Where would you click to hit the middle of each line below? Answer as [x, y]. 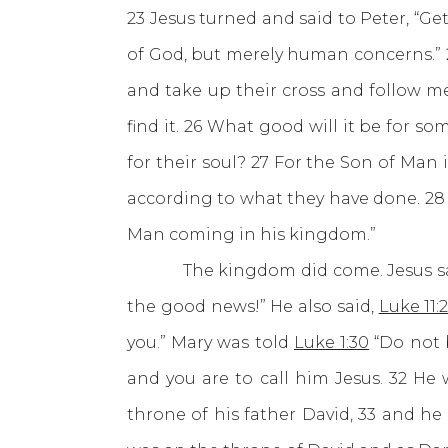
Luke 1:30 [331, 342]
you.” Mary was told [210, 342]
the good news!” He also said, [253, 306]
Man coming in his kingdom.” [251, 234]
